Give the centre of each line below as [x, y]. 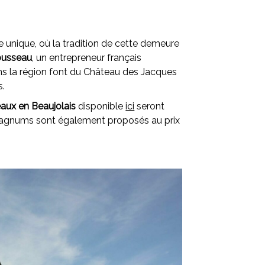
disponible [101, 106]
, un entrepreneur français [87, 58]
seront [150, 106]
